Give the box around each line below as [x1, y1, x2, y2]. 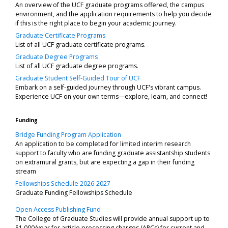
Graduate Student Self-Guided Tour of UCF [15, 73, 140, 82]
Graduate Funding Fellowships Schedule [15, 188, 132, 197]
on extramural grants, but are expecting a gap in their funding [15, 157, 194, 166]
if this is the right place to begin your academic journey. [15, 18, 177, 27]
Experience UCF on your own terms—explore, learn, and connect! [15, 92, 207, 101]
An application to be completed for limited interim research [15, 139, 191, 148]
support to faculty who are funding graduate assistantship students [15, 148, 210, 157]
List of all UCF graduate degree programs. [15, 61, 138, 70]
